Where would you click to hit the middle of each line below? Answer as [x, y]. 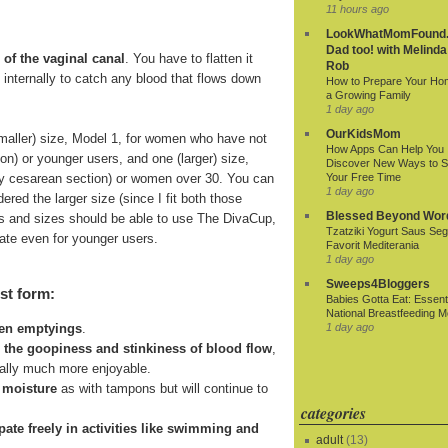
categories [333, 413]
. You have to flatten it [189, 58]
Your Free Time [363, 177]
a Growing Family [368, 95]
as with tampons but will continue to [162, 389]
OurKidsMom [363, 134]
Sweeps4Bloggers [378, 284]
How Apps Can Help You [385, 149]
